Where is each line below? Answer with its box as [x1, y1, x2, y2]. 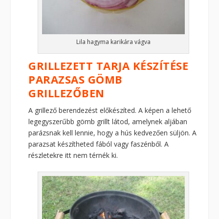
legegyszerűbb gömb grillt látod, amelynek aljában [28, 117, 188, 127]
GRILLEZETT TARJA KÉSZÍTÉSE [28, 58, 189, 73]
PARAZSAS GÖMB [28, 72, 123, 87]
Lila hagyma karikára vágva [76, 38, 151, 46]
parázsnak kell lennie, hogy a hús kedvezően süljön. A [28, 128, 197, 138]
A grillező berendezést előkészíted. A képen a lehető [28, 106, 192, 115]
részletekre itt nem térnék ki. [28, 151, 118, 160]
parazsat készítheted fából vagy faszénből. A [28, 139, 169, 149]
